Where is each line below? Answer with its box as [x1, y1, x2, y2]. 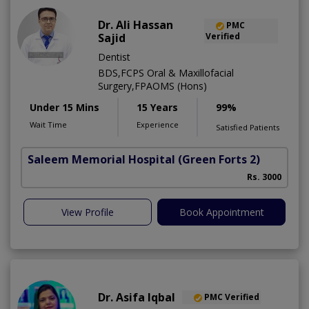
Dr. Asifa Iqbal [98, 290, 175, 306]
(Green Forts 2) [178, 152, 260, 168]
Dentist [98, 50, 130, 64]
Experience [137, 119, 179, 130]
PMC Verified [204, 290, 259, 303]
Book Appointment [179, 206, 264, 219]
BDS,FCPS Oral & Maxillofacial [98, 66, 234, 80]
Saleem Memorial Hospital [28, 152, 175, 168]
